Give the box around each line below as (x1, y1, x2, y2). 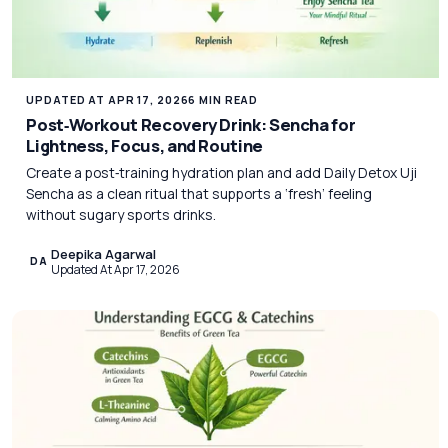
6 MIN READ (188, 91, 259, 107)
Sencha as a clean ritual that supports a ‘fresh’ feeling (26, 183, 373, 203)
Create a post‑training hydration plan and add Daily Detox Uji (26, 162, 418, 182)
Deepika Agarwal (50, 245, 156, 264)
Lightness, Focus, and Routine (26, 134, 263, 158)
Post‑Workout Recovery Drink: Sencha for (26, 113, 356, 137)
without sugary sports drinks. (26, 204, 217, 224)
